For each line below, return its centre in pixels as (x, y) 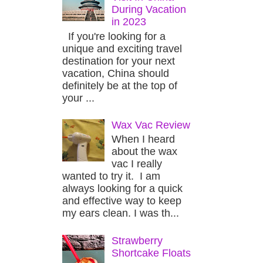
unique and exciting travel (122, 48)
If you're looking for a (114, 36)
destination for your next (119, 61)
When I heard (144, 139)
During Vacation (149, 10)
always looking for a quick (122, 189)
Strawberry (137, 240)
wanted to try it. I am (111, 176)
